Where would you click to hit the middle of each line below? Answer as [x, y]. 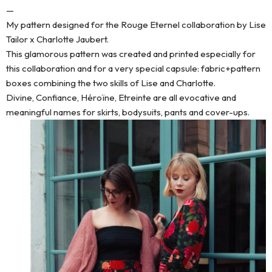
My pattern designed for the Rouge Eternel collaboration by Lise [136, 25]
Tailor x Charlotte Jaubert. [57, 39]
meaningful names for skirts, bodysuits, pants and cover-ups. [128, 112]
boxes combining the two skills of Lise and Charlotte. [111, 83]
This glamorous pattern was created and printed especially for [131, 54]
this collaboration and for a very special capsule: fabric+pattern [133, 68]
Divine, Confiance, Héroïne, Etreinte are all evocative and [121, 97]
